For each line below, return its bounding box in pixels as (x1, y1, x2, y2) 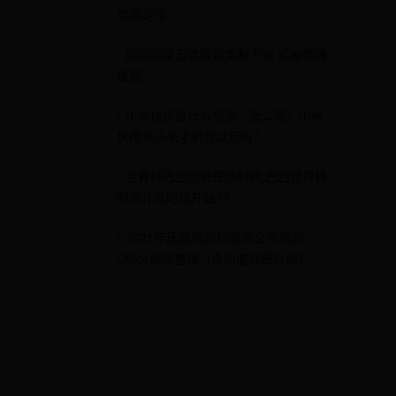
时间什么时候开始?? (117, 191, 230, 205)
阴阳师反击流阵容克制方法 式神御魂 (126, 48, 327, 62)
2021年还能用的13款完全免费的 (126, 231, 304, 245)
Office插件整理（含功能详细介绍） (117, 252, 310, 266)
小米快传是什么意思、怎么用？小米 (126, 109, 324, 123)
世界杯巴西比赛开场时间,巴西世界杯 (126, 170, 327, 184)
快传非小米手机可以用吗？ (117, 130, 265, 144)
